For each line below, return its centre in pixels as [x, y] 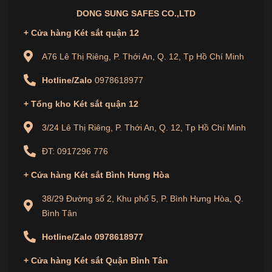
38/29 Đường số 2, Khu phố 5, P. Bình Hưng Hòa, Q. [143, 198]
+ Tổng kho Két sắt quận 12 [81, 104]
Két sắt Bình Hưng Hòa [122, 175]
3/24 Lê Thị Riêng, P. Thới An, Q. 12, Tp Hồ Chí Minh [144, 127]
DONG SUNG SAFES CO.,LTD [136, 13]
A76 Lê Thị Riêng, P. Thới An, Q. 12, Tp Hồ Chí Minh [143, 56]
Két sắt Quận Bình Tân [121, 260]
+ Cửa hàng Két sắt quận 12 [81, 32]
